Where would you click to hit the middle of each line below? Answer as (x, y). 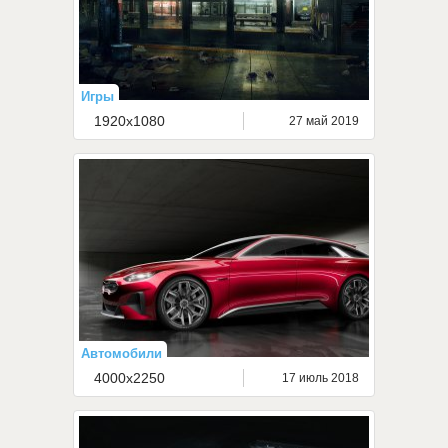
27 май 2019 (324, 121)
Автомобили (121, 353)
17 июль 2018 (320, 378)
